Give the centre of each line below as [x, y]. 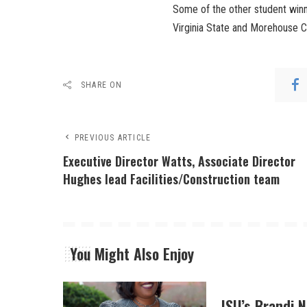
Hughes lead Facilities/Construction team [171, 179]
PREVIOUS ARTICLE [113, 137]
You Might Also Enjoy [132, 253]
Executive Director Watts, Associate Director [179, 161]
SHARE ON [102, 85]
